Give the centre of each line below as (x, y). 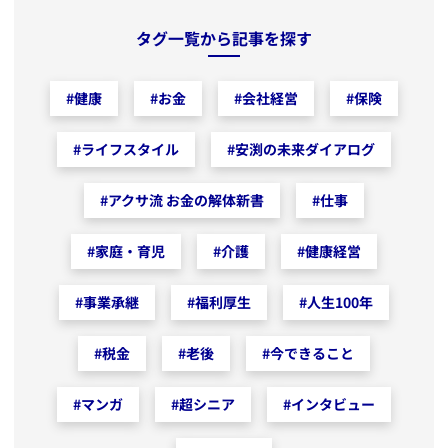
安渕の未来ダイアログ (305, 149)
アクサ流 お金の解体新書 (186, 200)
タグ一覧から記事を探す (224, 38)
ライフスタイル (130, 149)
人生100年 (340, 302)
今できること (312, 353)
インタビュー (333, 404)
